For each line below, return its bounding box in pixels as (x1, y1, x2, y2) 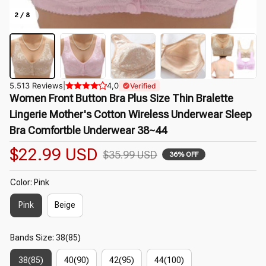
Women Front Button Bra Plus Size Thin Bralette (9, 91, 233, 104)
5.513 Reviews (9, 80, 63, 90)
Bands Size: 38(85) (10, 232, 81, 242)
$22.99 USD (9, 144, 98, 164)
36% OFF (169, 150, 198, 159)
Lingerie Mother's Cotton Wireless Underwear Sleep (9, 107, 252, 121)
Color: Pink (10, 177, 49, 187)
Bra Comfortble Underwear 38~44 (9, 123, 167, 137)
